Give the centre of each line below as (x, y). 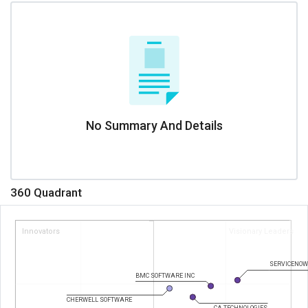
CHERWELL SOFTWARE (99, 300)
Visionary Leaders (261, 231)
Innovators (41, 231)
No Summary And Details (154, 125)
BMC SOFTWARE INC (165, 275)
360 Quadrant (46, 192)
